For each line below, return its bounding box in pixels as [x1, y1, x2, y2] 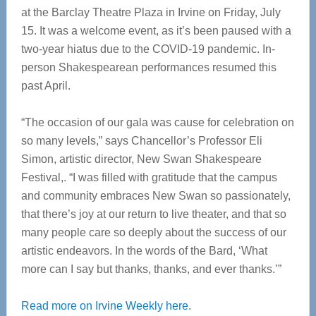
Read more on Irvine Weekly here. [20, 300, 191, 312]
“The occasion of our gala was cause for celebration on [20, 116, 294, 128]
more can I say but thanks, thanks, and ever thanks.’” [20, 263, 281, 275]
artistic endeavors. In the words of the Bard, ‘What [20, 245, 267, 257]
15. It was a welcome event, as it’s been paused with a [20, 25, 291, 37]
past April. [20, 80, 71, 92]
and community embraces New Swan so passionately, [20, 190, 291, 202]
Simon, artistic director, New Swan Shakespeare [20, 153, 262, 165]
